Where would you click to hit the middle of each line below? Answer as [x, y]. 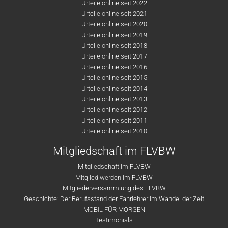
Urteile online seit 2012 [114, 110]
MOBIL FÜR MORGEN [114, 209]
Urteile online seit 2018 [114, 46]
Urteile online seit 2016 [114, 67]
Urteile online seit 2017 [114, 56]
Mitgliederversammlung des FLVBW [114, 188]
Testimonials [114, 220]
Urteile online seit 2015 [114, 78]
